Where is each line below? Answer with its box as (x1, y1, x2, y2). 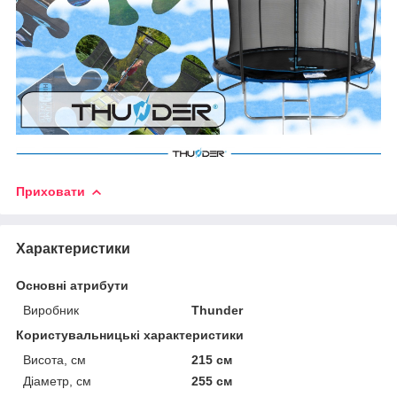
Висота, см (23, 353, 86, 368)
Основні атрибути (16, 278, 128, 293)
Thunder (191, 303, 244, 318)
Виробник (23, 303, 79, 318)
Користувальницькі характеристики (16, 328, 244, 343)
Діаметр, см (23, 374, 91, 389)
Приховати (16, 184, 85, 199)
